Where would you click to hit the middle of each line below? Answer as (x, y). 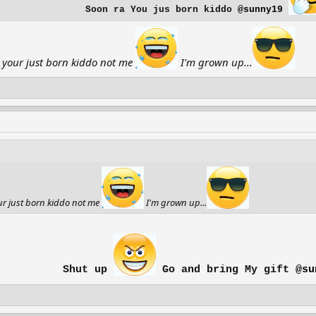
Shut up (88, 270)
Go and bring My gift (225, 270)
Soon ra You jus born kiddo (162, 10)
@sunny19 (260, 10)
